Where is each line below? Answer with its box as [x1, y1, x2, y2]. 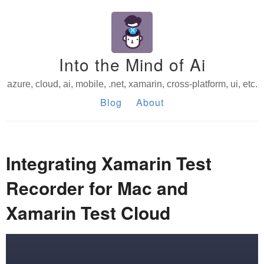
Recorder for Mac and [6, 175, 188, 200]
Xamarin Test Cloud [6, 200, 170, 225]
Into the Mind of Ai [58, 52, 206, 76]
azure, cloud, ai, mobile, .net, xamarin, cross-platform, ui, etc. [6, 79, 258, 89]
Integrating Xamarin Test [6, 150, 212, 176]
